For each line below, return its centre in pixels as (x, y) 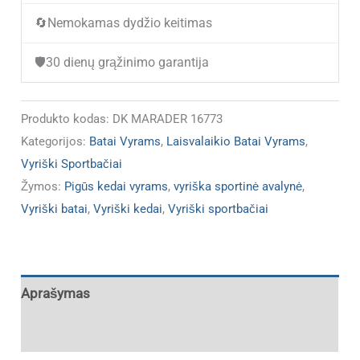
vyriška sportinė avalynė (238, 186)
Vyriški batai (55, 209)
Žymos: (43, 186)
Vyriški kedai (128, 209)
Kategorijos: (55, 141)
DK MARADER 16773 (168, 119)
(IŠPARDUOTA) (66, 49)
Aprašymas (56, 294)
